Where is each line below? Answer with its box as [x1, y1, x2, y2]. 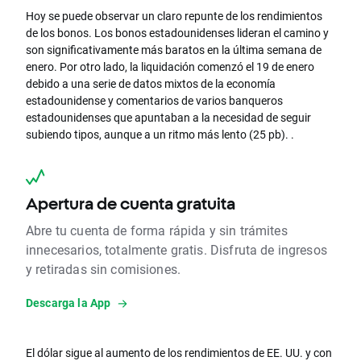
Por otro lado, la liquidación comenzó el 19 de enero [60, 59, 314, 75]
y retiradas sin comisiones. [26, 260, 181, 278]
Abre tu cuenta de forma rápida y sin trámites [26, 222, 288, 239]
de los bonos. [26, 25, 94, 41]
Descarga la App [26, 295, 111, 311]
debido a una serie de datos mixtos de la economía [26, 76, 276, 92]
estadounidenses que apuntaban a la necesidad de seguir [26, 110, 311, 126]
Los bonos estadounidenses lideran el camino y [94, 25, 329, 41]
